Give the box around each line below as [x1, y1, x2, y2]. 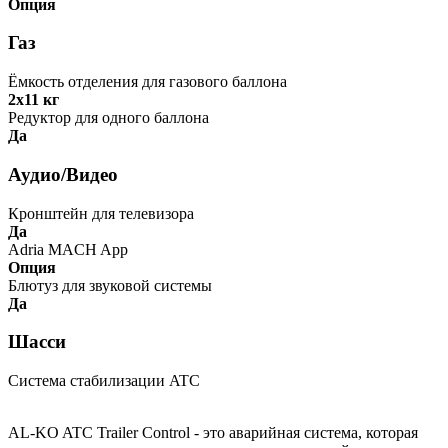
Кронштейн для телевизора [8, 204, 194, 222]
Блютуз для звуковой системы [8, 276, 212, 294]
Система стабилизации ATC [8, 372, 200, 389]
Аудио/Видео [8, 163, 118, 185]
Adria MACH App [8, 240, 128, 258]
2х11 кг [8, 91, 59, 109]
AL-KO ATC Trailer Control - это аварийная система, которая [8, 424, 418, 441]
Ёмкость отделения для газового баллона [8, 73, 287, 91]
